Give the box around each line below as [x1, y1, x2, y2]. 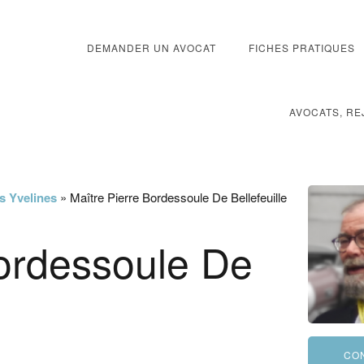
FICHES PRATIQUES [248, 41, 355, 54]
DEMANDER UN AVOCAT [86, 41, 216, 54]
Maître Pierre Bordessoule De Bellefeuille [70, 188, 288, 206]
